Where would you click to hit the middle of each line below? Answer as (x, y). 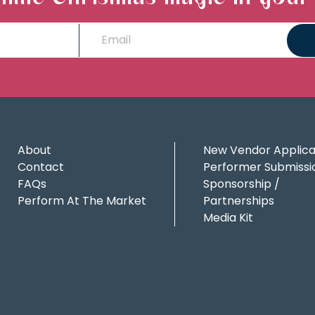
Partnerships (239, 201)
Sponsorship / (242, 184)
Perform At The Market (82, 201)
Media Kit (228, 218)
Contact (41, 167)
